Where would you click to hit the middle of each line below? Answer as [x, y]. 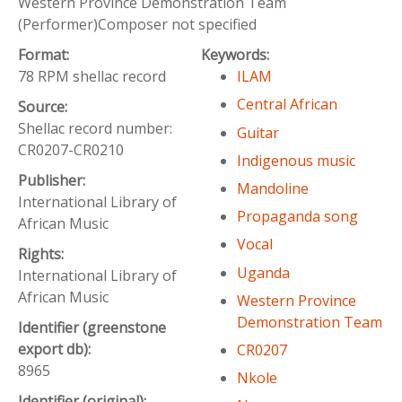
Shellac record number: [95, 129]
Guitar [258, 132]
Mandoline [273, 188]
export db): [56, 350]
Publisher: [53, 181]
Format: [45, 55]
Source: [44, 107]
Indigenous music [296, 160]
